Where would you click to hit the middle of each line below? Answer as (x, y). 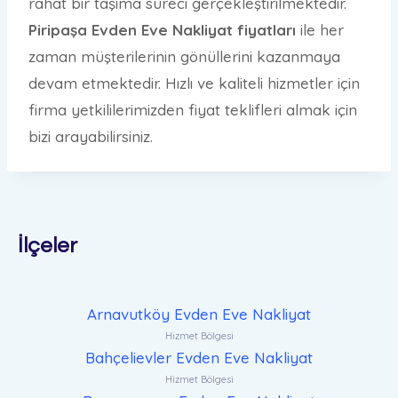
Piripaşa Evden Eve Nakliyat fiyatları (162, 30)
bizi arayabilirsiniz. (91, 137)
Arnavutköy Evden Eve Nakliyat (199, 314)
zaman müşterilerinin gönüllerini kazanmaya (184, 57)
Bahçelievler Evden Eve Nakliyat (199, 358)
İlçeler (48, 246)
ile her (320, 30)
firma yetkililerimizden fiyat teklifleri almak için (193, 110)
